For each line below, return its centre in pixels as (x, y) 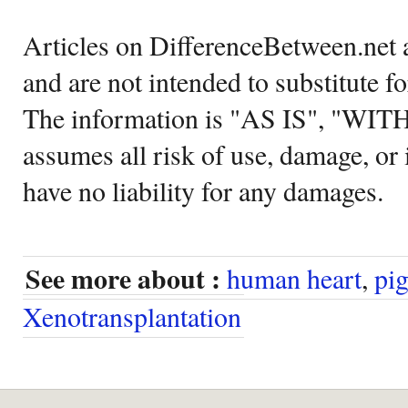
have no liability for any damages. (203, 190)
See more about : (123, 278)
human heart (294, 277)
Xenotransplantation (132, 316)
